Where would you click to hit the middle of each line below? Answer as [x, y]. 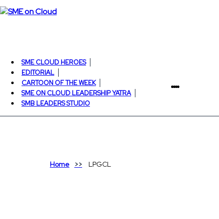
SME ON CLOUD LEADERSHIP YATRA [76, 93]
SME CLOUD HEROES [54, 62]
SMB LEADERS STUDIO [56, 103]
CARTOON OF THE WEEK [59, 83]
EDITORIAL [38, 73]
